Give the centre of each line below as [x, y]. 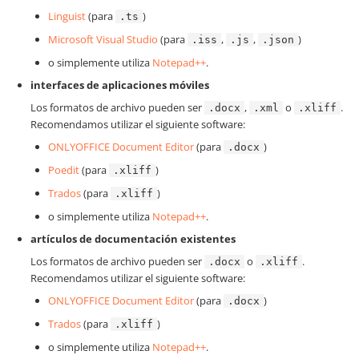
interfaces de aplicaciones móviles [120, 85]
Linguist [67, 16]
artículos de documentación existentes [133, 239]
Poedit [64, 170]
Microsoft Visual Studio [103, 39]
